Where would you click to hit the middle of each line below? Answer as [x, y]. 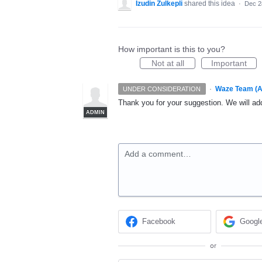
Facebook [159, 222]
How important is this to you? [172, 49]
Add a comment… [158, 154]
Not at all [168, 63]
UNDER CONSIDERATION [162, 89]
